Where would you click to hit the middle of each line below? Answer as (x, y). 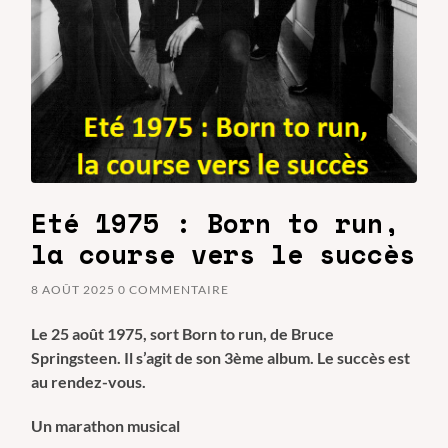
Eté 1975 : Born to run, (215, 222)
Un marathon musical (106, 425)
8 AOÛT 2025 (73, 289)
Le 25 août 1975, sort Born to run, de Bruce (183, 333)
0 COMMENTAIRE (174, 289)
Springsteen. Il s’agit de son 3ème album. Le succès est (221, 357)
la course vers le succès (223, 253)
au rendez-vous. (89, 381)
